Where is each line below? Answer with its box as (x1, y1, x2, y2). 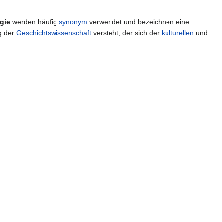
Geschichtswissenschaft (16, 29, 91, 37)
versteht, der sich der (91, 29, 162, 37)
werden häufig (10, 18, 59, 26)
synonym (59, 18, 87, 26)
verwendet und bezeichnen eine (87, 18, 189, 26)
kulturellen (162, 29, 194, 37)
